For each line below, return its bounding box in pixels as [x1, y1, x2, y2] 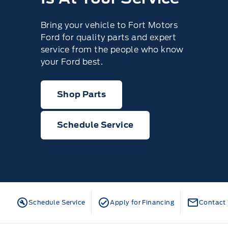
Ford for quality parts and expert [41, 33, 177, 42]
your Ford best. [41, 57, 103, 67]
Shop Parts [57, 90, 106, 99]
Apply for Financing [110, 198, 175, 206]
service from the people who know [41, 45, 184, 54]
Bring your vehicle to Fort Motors [41, 20, 178, 30]
